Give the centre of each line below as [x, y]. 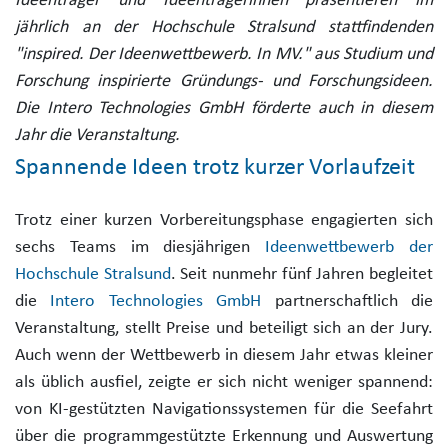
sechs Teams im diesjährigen [140, 247]
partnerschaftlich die [347, 301]
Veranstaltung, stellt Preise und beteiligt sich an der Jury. [224, 328]
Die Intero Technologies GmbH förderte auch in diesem [224, 108]
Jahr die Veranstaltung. [97, 135]
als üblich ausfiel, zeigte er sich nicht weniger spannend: [224, 382]
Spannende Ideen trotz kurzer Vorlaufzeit [215, 167]
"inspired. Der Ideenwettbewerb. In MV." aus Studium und [224, 54]
